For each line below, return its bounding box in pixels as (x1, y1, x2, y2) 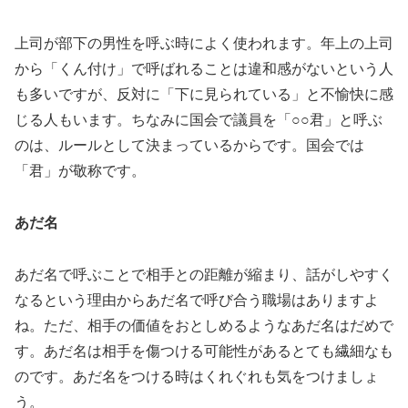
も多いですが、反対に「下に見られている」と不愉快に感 (15, 87, 393, 103)
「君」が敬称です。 (15, 163, 146, 179)
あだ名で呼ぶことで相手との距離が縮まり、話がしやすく (15, 266, 393, 282)
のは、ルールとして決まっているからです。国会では (15, 138, 364, 154)
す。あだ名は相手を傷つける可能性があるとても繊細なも (15, 342, 393, 359)
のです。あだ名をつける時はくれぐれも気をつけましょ (15, 368, 379, 384)
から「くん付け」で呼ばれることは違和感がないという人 (15, 61, 393, 77)
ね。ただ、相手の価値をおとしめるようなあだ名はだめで (15, 317, 393, 333)
